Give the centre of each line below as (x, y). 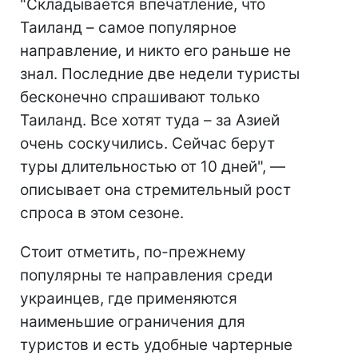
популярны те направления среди (146, 275)
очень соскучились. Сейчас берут (147, 143)
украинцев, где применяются (129, 298)
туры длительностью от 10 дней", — (153, 166)
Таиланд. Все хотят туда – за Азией (150, 120)
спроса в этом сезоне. (102, 213)
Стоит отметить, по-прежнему (133, 252)
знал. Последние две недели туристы (160, 74)
